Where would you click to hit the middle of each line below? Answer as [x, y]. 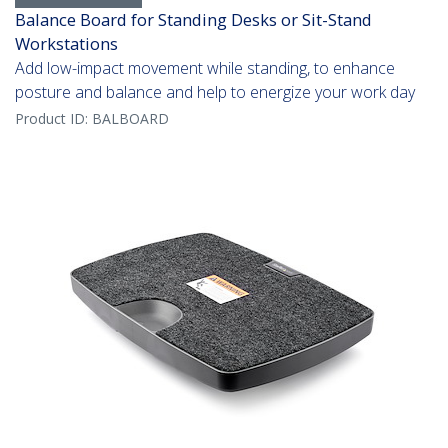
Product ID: [53, 119]
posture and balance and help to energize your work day [215, 92]
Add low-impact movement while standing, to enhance [205, 68]
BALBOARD [130, 119]
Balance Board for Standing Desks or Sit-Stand [193, 20]
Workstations [66, 44]
